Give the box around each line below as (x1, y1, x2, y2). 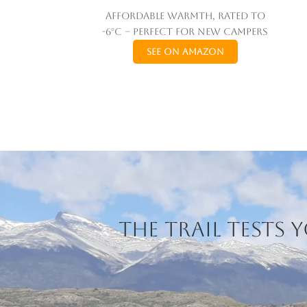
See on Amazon (146, 47, 224, 58)
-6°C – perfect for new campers (102, 26, 269, 38)
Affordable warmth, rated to (105, 10, 265, 22)
